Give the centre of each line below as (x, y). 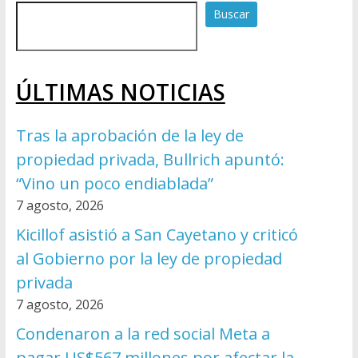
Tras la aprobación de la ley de (129, 136)
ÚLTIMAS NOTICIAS (120, 92)
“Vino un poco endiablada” (114, 184)
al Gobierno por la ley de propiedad (149, 259)
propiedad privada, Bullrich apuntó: (150, 160)
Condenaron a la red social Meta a (143, 334)
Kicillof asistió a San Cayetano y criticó (157, 235)
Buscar (231, 14)
